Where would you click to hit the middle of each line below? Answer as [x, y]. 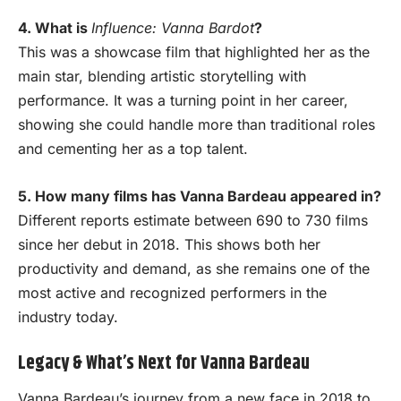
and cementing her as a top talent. [133, 149]
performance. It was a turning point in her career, [183, 101]
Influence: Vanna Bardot [173, 28]
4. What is [55, 28]
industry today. [68, 316]
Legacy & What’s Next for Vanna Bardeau [164, 364]
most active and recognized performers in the [172, 292]
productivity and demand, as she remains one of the [194, 268]
